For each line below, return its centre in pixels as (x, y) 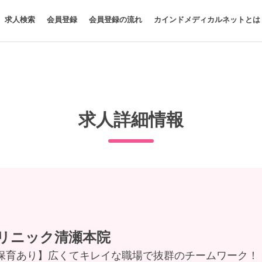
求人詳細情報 (131, 119)
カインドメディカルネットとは (207, 19)
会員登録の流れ (116, 19)
